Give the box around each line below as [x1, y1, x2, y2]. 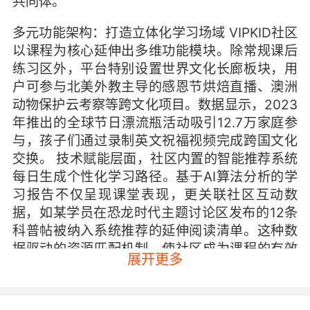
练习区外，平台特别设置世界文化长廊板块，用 [12, 60, 298, 77]
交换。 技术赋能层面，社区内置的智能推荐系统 [12, 150, 298, 167]
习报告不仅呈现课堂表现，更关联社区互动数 [12, 186, 298, 203]
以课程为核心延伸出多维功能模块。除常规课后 [12, 42, 298, 60]
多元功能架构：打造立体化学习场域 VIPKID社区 [12, 24, 298, 42]
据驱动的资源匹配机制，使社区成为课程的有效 [12, 240, 298, 257]
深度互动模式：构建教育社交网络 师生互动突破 [12, 289, 298, 307]
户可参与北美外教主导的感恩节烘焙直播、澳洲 [12, 78, 298, 95]
